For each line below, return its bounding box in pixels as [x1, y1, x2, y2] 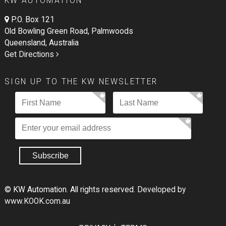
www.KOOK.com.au [4, 196, 70, 206]
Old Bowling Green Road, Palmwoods [4, 27, 133, 36]
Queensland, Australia [4, 38, 79, 48]
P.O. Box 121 [11, 15, 54, 25]
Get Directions [4, 50, 56, 60]
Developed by [137, 185, 186, 194]
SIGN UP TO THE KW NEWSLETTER [4, 77, 158, 87]
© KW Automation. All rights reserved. [4, 185, 137, 194]
